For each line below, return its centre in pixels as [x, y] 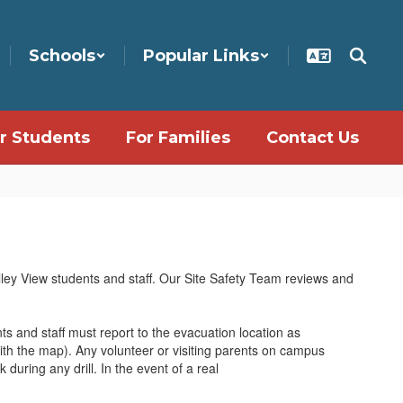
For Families [178, 138]
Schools [62, 55]
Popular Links [201, 55]
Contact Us [313, 138]
